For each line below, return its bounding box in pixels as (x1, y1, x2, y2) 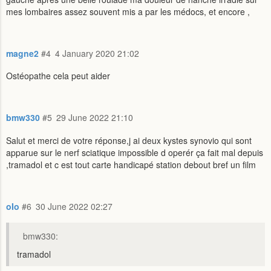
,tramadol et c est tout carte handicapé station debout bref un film (6, 158, 256, 171)
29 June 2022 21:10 (56, 111, 133, 124)
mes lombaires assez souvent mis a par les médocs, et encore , (6, 5, 250, 18)
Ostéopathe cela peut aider (6, 70, 110, 82)
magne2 (6, 47, 39, 59)
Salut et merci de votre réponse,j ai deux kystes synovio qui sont (6, 134, 252, 146)
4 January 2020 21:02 (55, 47, 139, 59)
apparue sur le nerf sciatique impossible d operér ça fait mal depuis (6, 146, 263, 158)
